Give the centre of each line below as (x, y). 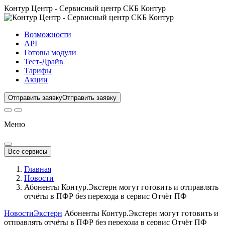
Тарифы (38, 71)
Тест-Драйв (44, 62)
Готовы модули (50, 52)
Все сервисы (28, 151)
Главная (38, 169)
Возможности (48, 34)
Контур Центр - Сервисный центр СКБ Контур (85, 8)
